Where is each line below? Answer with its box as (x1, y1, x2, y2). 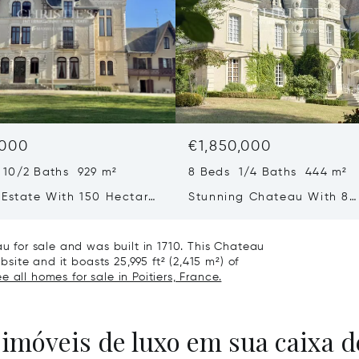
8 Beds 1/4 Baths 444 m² (188, 167, 348, 178)
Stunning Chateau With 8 (188, 192, 349, 203)
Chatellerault (188, 242, 272, 253)
